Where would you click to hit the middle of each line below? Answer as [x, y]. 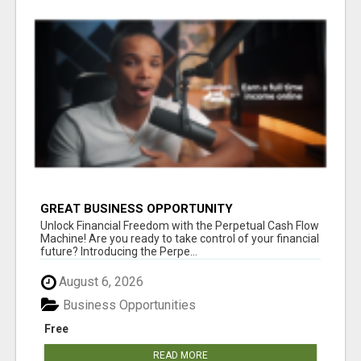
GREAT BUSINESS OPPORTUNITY [137, 209]
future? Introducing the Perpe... [119, 252]
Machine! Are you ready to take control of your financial [180, 239]
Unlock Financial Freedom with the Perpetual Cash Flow [180, 226]
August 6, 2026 [100, 282]
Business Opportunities [128, 305]
